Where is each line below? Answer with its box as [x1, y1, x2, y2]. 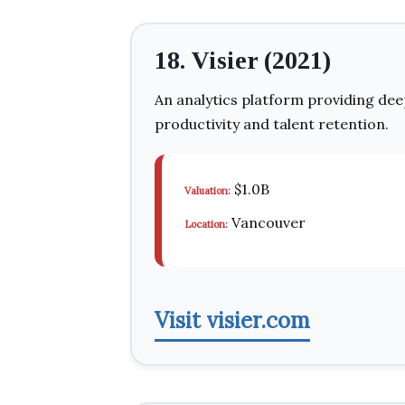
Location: [184, 218, 228, 231]
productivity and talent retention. [155, 115, 389, 133]
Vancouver [228, 213, 306, 231]
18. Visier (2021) [155, 46, 331, 74]
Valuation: [184, 184, 231, 197]
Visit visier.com [155, 306, 310, 334]
